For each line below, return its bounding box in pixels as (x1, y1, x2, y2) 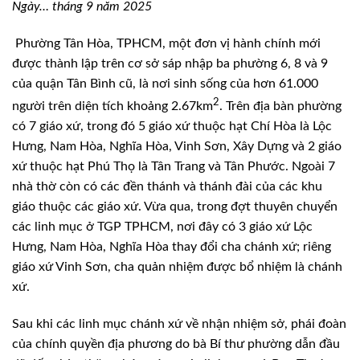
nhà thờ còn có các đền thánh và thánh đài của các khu (12, 180, 322, 194)
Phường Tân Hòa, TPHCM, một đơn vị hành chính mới (15, 36, 321, 50)
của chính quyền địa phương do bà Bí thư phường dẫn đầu (12, 337, 340, 350)
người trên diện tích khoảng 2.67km (12, 100, 213, 113)
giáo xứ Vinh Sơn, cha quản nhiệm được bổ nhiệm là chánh (12, 260, 342, 274)
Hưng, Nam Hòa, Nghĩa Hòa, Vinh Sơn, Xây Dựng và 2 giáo (12, 140, 342, 153)
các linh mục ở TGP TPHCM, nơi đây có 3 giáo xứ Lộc (12, 220, 313, 234)
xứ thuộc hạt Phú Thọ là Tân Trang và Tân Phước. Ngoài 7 (12, 160, 335, 174)
